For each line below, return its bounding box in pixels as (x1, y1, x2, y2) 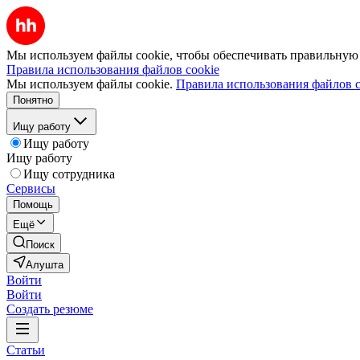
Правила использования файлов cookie (6, 63, 219, 76)
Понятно (13, 94, 53, 106)
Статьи (6, 343, 45, 357)
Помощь (13, 198, 53, 211)
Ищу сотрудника (23, 167, 115, 181)
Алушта (26, 259, 63, 271)
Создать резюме (6, 302, 93, 316)
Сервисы (6, 182, 55, 195)
